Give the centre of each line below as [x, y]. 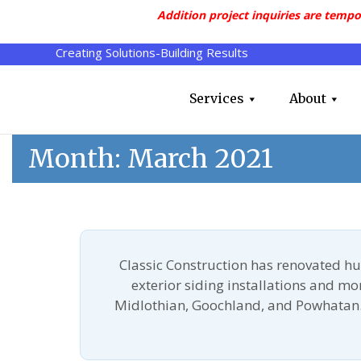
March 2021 [200, 158]
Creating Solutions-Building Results [152, 52]
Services [216, 98]
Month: [78, 158]
